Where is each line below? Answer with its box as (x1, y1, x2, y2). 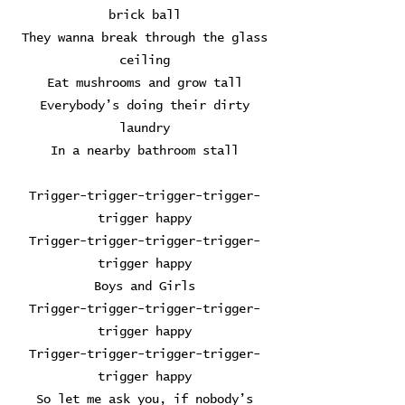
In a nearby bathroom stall (51, 145, 239, 157)
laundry (119, 122, 170, 135)
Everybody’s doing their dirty (40, 99, 250, 112)
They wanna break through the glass (22, 32, 268, 44)
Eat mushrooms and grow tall (47, 77, 242, 89)
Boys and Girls (94, 280, 195, 293)
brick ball (108, 9, 181, 22)
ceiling (119, 54, 170, 67)
